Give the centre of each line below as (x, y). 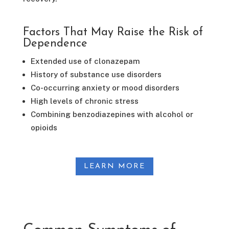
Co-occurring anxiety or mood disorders (105, 87)
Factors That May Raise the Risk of (113, 32)
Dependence (55, 43)
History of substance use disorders (96, 74)
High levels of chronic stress (84, 101)
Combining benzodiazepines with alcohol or (112, 114)
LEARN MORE (114, 166)
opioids (44, 127)
